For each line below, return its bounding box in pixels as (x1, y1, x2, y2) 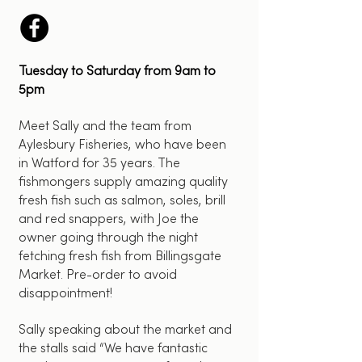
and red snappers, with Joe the (19, 210, 199, 226)
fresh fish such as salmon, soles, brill (19, 192, 225, 208)
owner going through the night (19, 229, 198, 245)
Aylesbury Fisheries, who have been (19, 136, 226, 152)
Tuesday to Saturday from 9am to (19, 62, 216, 78)
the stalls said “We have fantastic (19, 339, 208, 356)
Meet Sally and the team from (19, 117, 192, 133)
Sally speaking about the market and (19, 321, 232, 337)
